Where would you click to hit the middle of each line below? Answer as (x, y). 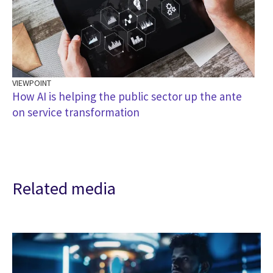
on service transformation (76, 112)
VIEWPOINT (32, 83)
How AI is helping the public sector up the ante (127, 96)
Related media (64, 188)
